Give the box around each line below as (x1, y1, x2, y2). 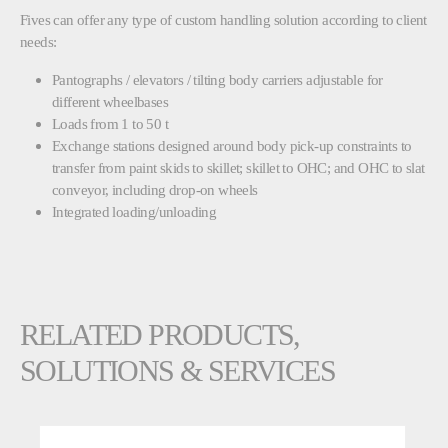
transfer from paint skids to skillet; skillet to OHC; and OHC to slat (52, 158, 425, 176)
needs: (20, 32, 57, 50)
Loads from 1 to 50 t (52, 114, 168, 132)
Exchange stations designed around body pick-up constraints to (52, 136, 412, 154)
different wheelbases (52, 92, 169, 110)
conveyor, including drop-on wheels (52, 180, 258, 198)
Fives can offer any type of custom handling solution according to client (20, 10, 427, 28)
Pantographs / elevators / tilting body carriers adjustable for (52, 70, 383, 88)
